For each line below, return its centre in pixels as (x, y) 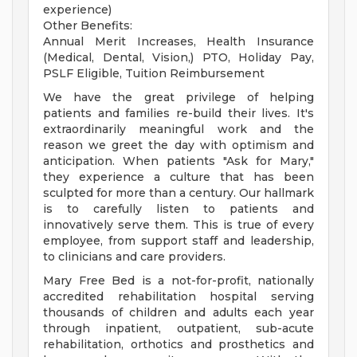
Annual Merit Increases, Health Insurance (178, 42)
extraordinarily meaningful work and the (178, 129)
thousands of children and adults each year (178, 313)
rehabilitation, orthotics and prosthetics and (178, 345)
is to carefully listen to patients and (178, 209)
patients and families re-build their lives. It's (178, 114)
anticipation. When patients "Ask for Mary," (178, 161)
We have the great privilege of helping (178, 98)
